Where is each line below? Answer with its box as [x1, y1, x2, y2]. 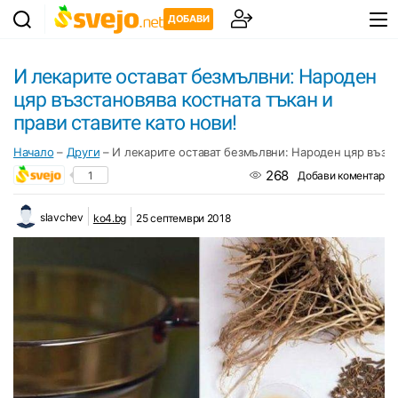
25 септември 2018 [136, 211, 231, 225]
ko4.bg [92, 211, 127, 225]
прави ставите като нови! [13, 111, 237, 136]
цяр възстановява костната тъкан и [13, 88, 333, 113]
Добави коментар [298, 168, 385, 182]
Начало [13, 145, 54, 160]
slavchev [40, 211, 84, 225]
